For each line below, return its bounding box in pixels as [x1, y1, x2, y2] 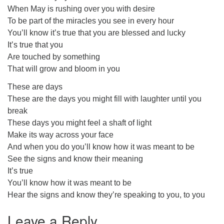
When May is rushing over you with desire [7, 4, 155, 13]
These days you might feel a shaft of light [7, 118, 151, 127]
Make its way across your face [7, 130, 113, 139]
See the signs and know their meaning [7, 154, 143, 163]
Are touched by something [7, 52, 100, 61]
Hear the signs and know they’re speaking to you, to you [7, 190, 205, 199]
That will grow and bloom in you [7, 64, 120, 73]
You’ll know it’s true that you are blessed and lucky [7, 28, 185, 37]
